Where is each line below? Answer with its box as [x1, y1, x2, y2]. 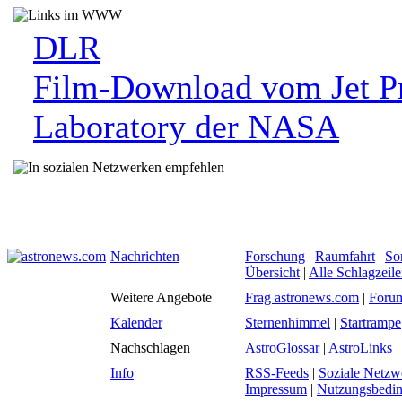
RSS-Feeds [245, 365, 309, 380]
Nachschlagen [110, 340, 190, 355]
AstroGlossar [245, 340, 319, 355]
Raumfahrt [315, 249, 375, 264]
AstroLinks [328, 340, 392, 355]
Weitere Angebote [110, 290, 212, 305]
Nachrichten [110, 249, 179, 264]
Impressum [245, 381, 307, 397]
